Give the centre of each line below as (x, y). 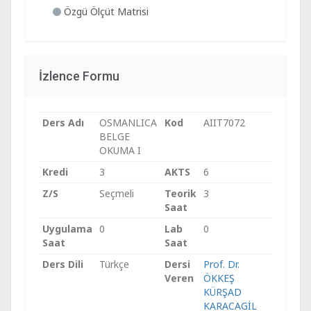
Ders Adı (63, 123)
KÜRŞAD (222, 292)
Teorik (180, 193)
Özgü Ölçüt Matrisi (105, 11)
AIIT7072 (224, 123)
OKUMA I (120, 150)
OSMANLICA (128, 123)
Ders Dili (63, 264)
